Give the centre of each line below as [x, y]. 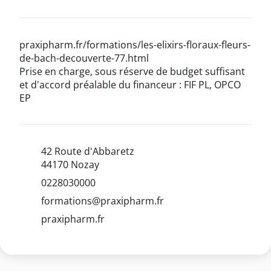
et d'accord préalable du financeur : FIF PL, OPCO [130, 85]
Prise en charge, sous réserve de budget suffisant [132, 72]
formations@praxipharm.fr [103, 201]
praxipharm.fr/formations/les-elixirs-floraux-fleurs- [135, 45]
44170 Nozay [70, 165]
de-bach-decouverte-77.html [84, 58]
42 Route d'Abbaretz [88, 152]
